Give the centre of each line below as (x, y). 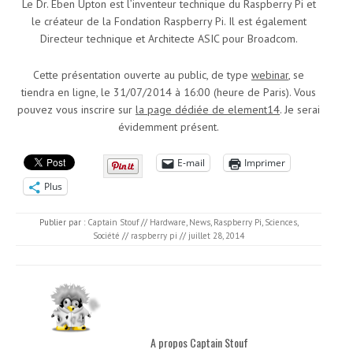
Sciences (281, 223)
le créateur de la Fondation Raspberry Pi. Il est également (169, 22)
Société (106, 236)
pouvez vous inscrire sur (76, 110)
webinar (270, 75)
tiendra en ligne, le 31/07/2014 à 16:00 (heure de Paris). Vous (169, 93)
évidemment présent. (169, 127)
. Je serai (300, 110)
